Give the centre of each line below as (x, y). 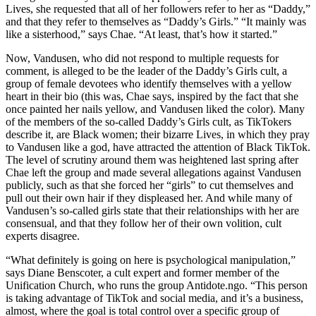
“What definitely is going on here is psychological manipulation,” (151, 260)
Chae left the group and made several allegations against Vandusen (153, 173)
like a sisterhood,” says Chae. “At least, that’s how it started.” (141, 35)
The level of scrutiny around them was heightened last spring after (152, 160)
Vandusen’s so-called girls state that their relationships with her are (152, 211)
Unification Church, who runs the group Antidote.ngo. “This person (157, 286)
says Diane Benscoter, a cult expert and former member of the (142, 273)
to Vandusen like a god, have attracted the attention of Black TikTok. (158, 147)
